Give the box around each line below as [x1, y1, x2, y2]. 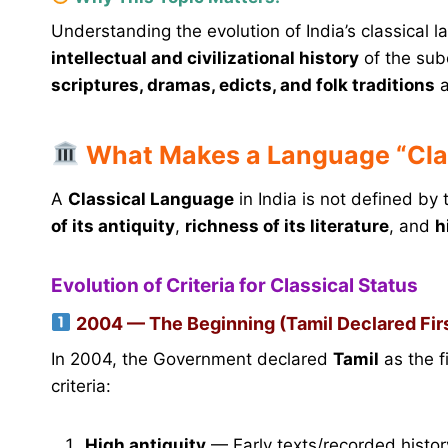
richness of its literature [185, 216, 389, 237]
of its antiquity [51, 216, 175, 237]
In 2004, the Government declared [51, 348, 333, 369]
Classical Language [68, 189, 234, 210]
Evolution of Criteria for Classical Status [51, 274, 418, 298]
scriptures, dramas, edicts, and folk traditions [51, 75, 435, 96]
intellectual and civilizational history [51, 48, 359, 69]
